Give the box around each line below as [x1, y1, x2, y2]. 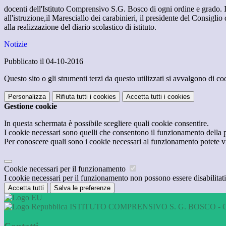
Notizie [4, 40, 27, 49]
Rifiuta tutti [56, 93, 88, 101]
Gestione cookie [4, 102, 57, 111]
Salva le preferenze [54, 184, 110, 192]
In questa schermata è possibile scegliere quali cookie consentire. [4, 119, 209, 128]
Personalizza [8, 93, 46, 101]
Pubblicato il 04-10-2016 [4, 57, 83, 66]
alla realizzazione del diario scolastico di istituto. [4, 23, 156, 32]
